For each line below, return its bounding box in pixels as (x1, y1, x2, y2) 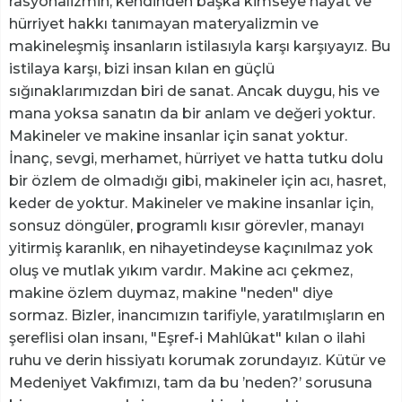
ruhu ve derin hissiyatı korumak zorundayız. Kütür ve (9, 352, 386, 370)
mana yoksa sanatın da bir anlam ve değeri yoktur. (9, 105, 375, 123)
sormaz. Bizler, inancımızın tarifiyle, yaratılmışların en (9, 307, 385, 325)
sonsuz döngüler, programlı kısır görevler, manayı (9, 217, 364, 235)
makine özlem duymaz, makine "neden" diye (9, 284, 333, 302)
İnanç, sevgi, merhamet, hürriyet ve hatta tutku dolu (9, 150, 383, 168)
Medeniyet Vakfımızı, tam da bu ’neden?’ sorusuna (9, 374, 372, 392)
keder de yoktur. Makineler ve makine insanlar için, (9, 195, 373, 213)
